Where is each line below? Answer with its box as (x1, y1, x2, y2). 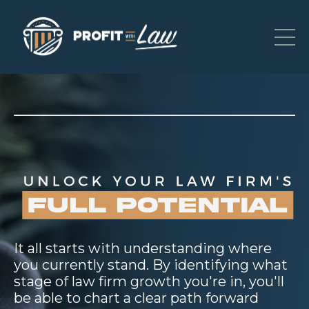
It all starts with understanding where (14, 240, 272, 257)
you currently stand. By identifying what (14, 257, 288, 274)
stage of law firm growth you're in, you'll (14, 273, 284, 290)
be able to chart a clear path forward (14, 290, 259, 307)
